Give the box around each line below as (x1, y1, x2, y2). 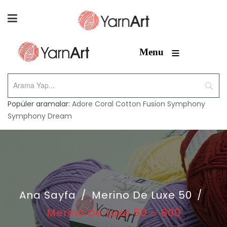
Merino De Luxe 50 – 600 (46, 206, 181, 220)
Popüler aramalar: (8, 99, 72, 109)
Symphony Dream (8, 111, 72, 121)
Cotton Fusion (116, 99, 165, 109)
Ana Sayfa (19, 188, 76, 202)
